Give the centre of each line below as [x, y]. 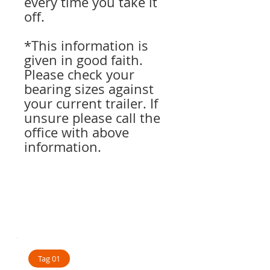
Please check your [79, 74]
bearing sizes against [89, 89]
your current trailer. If [91, 103]
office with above [77, 132]
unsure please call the [92, 118]
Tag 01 [49, 259]
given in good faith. [83, 60]
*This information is [86, 46]
